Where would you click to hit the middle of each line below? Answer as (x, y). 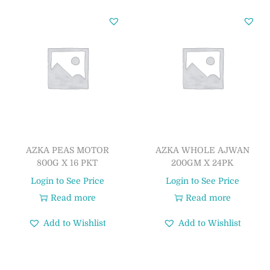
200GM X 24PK (202, 162)
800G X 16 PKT (67, 162)
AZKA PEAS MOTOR (67, 150)
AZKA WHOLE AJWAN (202, 150)
